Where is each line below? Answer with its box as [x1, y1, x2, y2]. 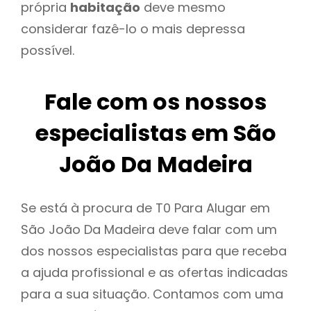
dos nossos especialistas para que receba [21, 242, 287, 260]
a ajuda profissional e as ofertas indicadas [21, 264, 288, 282]
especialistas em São [35, 117, 276, 149]
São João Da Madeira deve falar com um [21, 221, 277, 239]
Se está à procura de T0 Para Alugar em [21, 199, 270, 217]
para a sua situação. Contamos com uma [21, 285, 283, 303]
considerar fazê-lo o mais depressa [21, 19, 245, 37]
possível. [21, 41, 74, 59]
